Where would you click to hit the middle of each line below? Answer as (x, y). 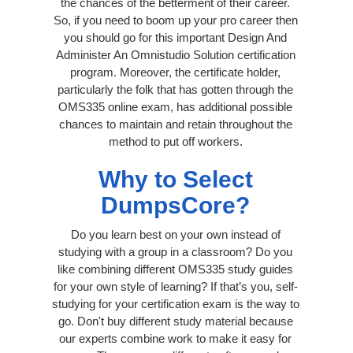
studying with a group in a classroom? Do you (175, 251)
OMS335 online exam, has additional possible (175, 106)
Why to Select (175, 179)
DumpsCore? (175, 205)
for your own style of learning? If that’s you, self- (175, 286)
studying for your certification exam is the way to (175, 303)
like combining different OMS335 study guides (175, 269)
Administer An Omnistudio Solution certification (175, 54)
